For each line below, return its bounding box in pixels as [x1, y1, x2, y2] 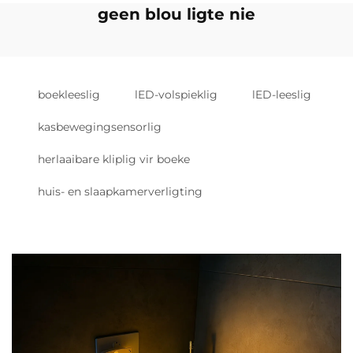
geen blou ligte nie [98, 5, 255, 24]
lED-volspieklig [135, 87, 217, 102]
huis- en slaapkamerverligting [38, 184, 203, 199]
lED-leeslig [252, 87, 311, 102]
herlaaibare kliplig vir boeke [38, 152, 190, 166]
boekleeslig [38, 87, 100, 102]
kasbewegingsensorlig [38, 120, 162, 134]
